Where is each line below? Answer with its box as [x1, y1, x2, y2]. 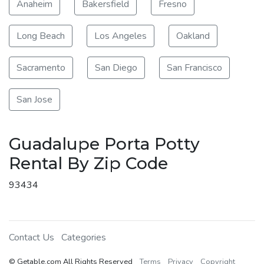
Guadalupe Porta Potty [9, 133, 200, 154]
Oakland [176, 29, 210, 42]
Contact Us [9, 230, 54, 244]
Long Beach [16, 29, 65, 42]
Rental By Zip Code [9, 153, 168, 173]
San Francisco [167, 61, 222, 74]
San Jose [16, 93, 52, 106]
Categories [61, 230, 106, 244]
